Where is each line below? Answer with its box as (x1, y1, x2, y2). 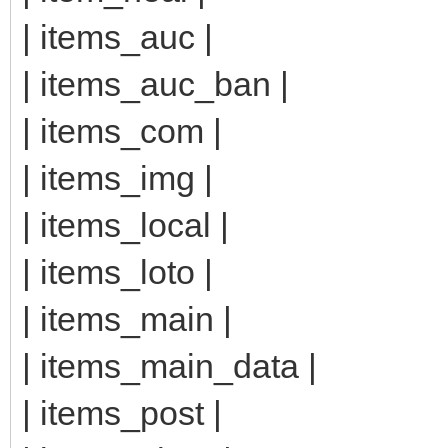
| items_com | (22, 111, 222, 150)
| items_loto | (22, 252, 213, 291)
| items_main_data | (22, 346, 317, 385)
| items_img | (22, 158, 213, 197)
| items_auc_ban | (22, 64, 289, 103)
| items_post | (22, 393, 222, 432)
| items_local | (22, 205, 229, 244)
